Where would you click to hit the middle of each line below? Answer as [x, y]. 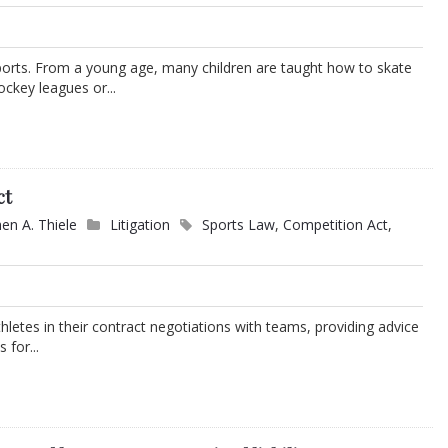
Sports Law [239, 225]
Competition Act [336, 225]
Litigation [140, 225]
